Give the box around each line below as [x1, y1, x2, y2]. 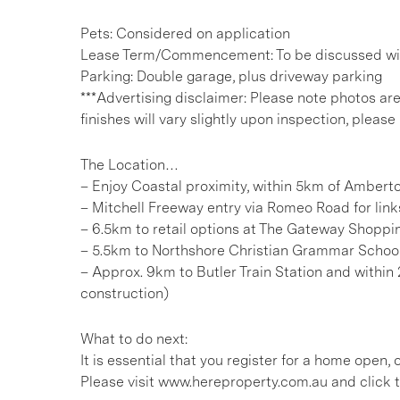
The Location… [80, 156, 179, 173]
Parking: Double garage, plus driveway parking [80, 68, 382, 85]
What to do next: [80, 330, 187, 347]
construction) [80, 285, 169, 302]
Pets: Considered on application [80, 25, 290, 42]
